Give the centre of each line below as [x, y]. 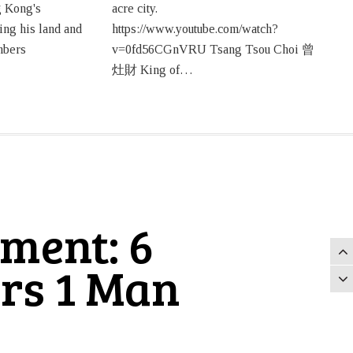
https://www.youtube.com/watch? [195, 29]
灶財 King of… [152, 70]
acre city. [134, 8]
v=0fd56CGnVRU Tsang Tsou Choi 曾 [213, 49]
